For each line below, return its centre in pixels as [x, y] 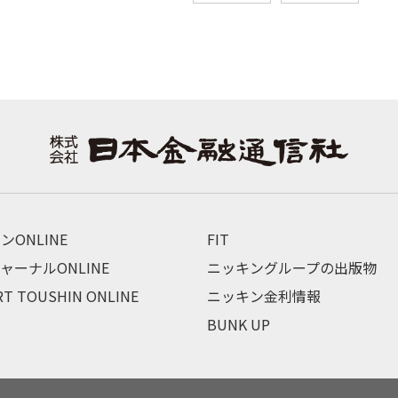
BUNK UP [238, 324]
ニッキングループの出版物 [291, 267]
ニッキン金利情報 [263, 295]
